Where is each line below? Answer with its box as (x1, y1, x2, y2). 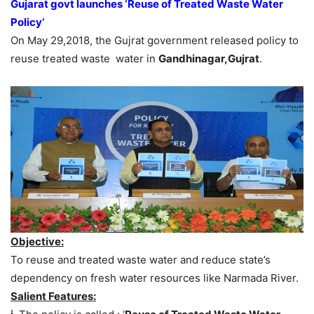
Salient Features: (11, 289, 96, 303)
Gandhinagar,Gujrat (158, 52, 259, 66)
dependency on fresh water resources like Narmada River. (11, 271, 299, 285)
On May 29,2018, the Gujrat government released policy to (11, 34, 299, 48)
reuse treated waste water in (11, 52, 158, 66)
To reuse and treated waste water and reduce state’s (11, 253, 271, 267)
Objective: (11, 235, 64, 249)
